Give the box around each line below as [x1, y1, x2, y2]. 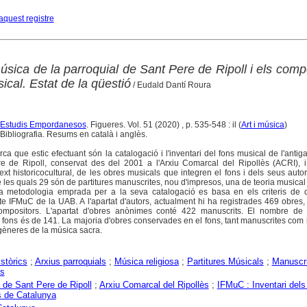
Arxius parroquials [34, 256, 106, 267]
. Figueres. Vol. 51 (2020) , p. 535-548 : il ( [86, 120, 241, 130]
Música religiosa [114, 256, 179, 267]
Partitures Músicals [186, 256, 264, 267]
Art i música [241, 120, 284, 130]
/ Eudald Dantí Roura [130, 80, 211, 90]
